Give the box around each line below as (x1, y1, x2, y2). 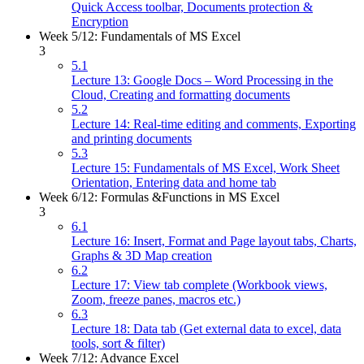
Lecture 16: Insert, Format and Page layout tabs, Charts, (71, 234, 357, 249)
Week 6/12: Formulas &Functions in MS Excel (39, 190, 279, 205)
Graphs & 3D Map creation (71, 249, 212, 263)
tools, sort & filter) (71, 336, 165, 351)
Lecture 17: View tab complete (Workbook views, (71, 278, 327, 292)
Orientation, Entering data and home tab (71, 175, 276, 190)
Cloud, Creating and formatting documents (71, 88, 290, 102)
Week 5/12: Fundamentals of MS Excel (39, 29, 240, 44)
